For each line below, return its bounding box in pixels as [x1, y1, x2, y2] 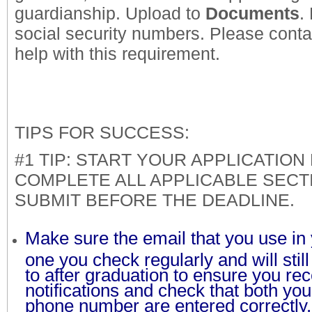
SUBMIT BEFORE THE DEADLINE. [15, 190, 299, 210]
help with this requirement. [15, 44, 220, 63]
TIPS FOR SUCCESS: [15, 123, 189, 142]
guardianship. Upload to [15, 3, 205, 23]
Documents [205, 3, 299, 23]
